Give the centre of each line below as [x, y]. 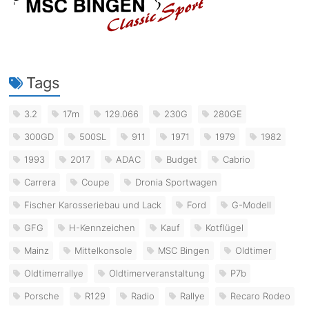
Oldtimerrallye [54, 273]
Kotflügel [225, 228]
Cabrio [237, 160]
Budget [182, 160]
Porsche [42, 296]
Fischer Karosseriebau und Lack [93, 205]
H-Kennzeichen [102, 228]
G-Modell [252, 205]
